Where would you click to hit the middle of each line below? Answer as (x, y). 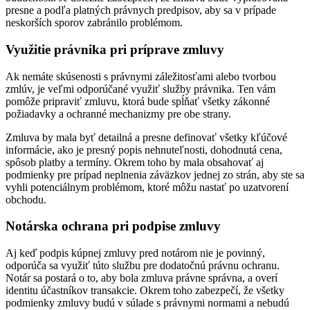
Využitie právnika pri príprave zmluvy (115, 49)
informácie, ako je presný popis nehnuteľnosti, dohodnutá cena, (144, 149)
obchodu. (26, 199)
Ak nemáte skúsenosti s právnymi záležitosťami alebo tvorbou (141, 76)
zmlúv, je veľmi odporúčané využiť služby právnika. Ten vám (140, 89)
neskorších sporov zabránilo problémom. (94, 23)
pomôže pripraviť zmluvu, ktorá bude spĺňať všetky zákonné (138, 101)
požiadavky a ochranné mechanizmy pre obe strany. (120, 113)
